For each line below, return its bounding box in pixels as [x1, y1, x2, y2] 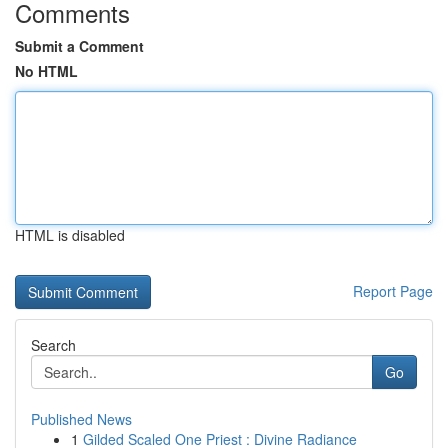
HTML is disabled [15, 225, 125, 245]
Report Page [353, 281, 433, 301]
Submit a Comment [15, 36, 144, 56]
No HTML [15, 61, 78, 81]
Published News [31, 409, 132, 429]
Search [31, 335, 76, 355]
